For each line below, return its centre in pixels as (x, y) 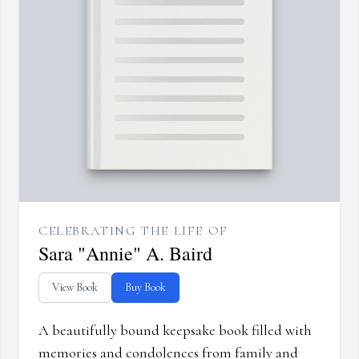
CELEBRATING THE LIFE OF (133, 231)
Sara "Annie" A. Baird (125, 254)
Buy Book (145, 288)
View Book (75, 288)
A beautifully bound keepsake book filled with (175, 331)
